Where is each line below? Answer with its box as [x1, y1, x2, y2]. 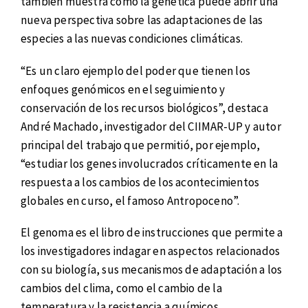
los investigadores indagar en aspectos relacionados [21, 243, 280, 259]
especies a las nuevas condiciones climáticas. [21, 31, 243, 47]
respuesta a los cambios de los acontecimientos [21, 174, 260, 190]
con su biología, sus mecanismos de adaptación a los [21, 262, 283, 278]
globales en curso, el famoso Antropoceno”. [21, 192, 240, 208]
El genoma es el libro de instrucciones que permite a [21, 225, 283, 241]
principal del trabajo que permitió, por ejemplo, [21, 137, 261, 153]
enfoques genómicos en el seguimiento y [21, 81, 225, 97]
